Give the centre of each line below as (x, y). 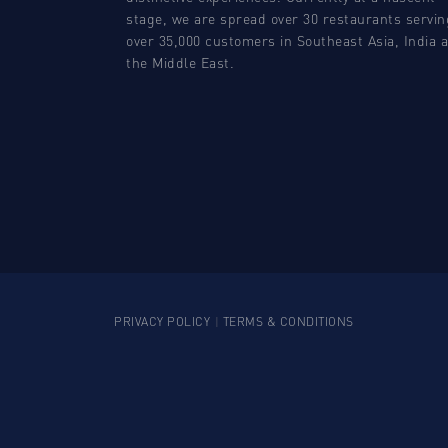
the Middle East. (180, 62)
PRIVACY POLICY (162, 321)
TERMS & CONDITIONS (288, 321)
